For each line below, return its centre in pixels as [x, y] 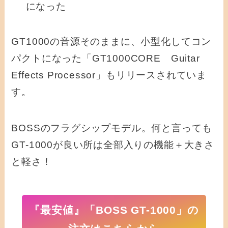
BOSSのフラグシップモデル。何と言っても [112, 128]
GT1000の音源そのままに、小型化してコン [111, 42]
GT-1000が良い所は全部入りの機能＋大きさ [113, 145]
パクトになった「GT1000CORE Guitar [106, 59]
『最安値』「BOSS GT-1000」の [114, 210]
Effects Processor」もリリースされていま [109, 75]
